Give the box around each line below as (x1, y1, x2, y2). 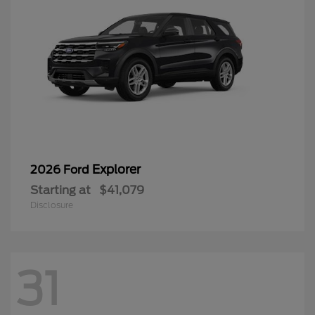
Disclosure (30, 199, 73, 210)
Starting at (30, 183, 91, 197)
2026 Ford (30, 162, 92, 176)
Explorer (92, 162, 141, 176)
